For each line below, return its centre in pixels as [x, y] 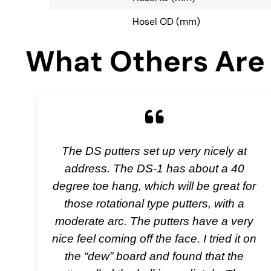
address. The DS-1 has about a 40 [154, 168]
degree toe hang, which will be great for [155, 185]
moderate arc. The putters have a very [155, 220]
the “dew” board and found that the [155, 256]
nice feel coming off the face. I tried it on [155, 238]
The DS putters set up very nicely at [155, 150]
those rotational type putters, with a [155, 203]
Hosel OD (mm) [166, 21]
